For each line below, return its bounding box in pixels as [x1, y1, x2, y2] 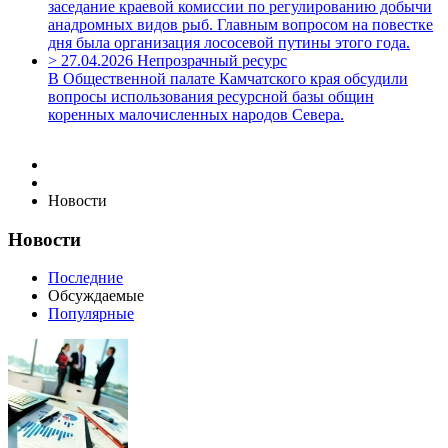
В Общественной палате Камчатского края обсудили [48, 70, 408, 87]
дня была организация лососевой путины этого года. [48, 34, 410, 51]
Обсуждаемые [48, 287, 144, 305]
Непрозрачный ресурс [137, 52, 287, 69]
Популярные [48, 305, 134, 323]
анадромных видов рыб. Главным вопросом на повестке [48, 16, 433, 33]
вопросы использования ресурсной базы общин [48, 88, 374, 105]
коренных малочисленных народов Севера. [48, 106, 344, 123]
